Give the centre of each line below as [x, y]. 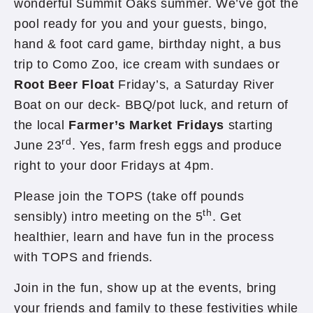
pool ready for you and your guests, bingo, [141, 24]
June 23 [38, 145]
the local [42, 125]
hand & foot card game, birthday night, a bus [148, 44]
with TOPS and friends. [84, 257]
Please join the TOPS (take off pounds [129, 196]
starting [249, 125]
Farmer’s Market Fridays [147, 125]
